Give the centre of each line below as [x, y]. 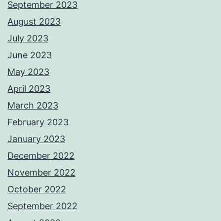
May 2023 [28, 72]
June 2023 [30, 55]
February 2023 [38, 122]
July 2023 [28, 38]
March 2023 [33, 106]
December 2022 [41, 156]
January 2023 [36, 139]
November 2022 [41, 173]
